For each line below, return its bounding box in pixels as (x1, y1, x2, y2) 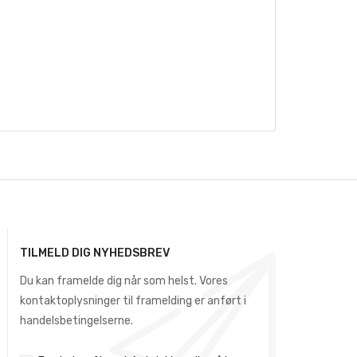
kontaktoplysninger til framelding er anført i (20, 293, 246, 308)
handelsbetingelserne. (20, 313, 133, 328)
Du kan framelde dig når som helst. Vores (20, 273, 228, 288)
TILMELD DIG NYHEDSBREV (20, 245, 170, 260)
